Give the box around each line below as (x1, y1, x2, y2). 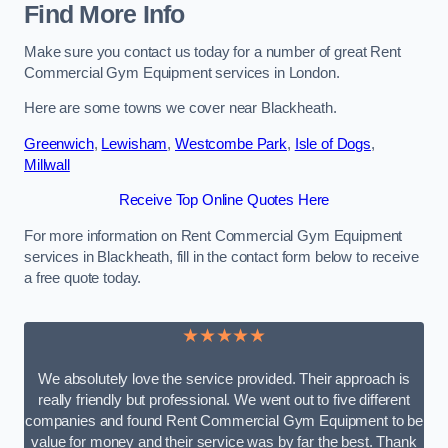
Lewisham (101, 135, 168, 152)
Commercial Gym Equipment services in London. (24, 64, 340, 81)
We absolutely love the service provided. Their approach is (38, 370, 410, 387)
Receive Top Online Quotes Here (118, 192, 330, 209)
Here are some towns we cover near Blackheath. (24, 100, 337, 117)
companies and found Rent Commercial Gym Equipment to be (24, 412, 423, 429)
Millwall (24, 156, 70, 173)
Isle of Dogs (294, 135, 371, 152)
